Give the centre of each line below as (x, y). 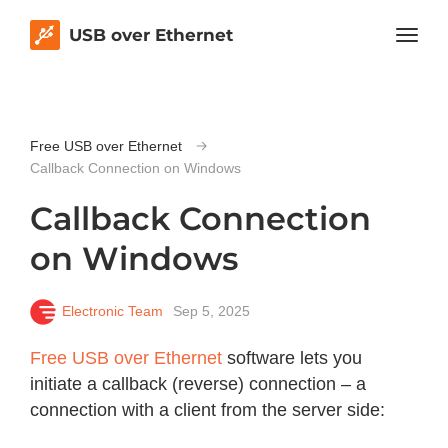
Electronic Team (112, 310)
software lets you (292, 358)
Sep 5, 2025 (211, 310)
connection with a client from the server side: (207, 410)
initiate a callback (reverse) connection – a (198, 384)
